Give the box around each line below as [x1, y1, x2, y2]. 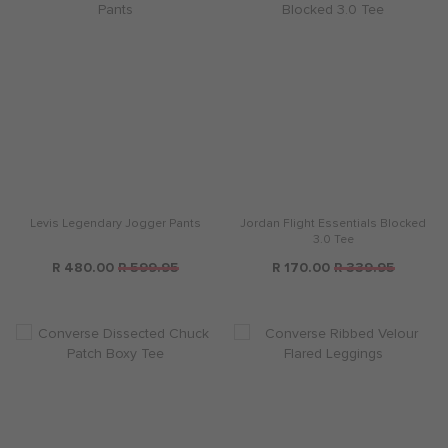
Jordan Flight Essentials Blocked [240, 216, 426, 232]
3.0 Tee [312, 232, 354, 248]
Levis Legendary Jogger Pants [29, 216, 201, 232]
